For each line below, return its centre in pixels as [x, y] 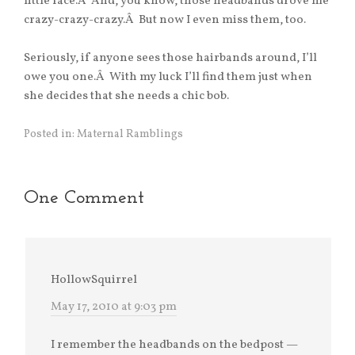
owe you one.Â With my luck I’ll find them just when [168, 78]
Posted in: [50, 135]
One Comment [84, 198]
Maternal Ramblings [130, 135]
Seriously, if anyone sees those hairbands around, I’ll [170, 59]
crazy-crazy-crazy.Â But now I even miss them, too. [165, 21]
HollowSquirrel [94, 281]
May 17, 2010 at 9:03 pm [114, 307]
